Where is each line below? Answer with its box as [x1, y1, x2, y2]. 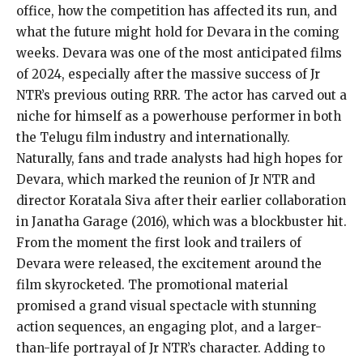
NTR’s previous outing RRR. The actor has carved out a [16, 87, 347, 103]
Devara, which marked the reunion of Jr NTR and [16, 171, 315, 187]
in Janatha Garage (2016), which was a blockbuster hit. [16, 213, 347, 229]
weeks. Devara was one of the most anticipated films [16, 45, 342, 61]
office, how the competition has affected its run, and [16, 2, 337, 19]
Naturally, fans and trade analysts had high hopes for [16, 150, 343, 166]
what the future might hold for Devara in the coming [16, 23, 340, 40]
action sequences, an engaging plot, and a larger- [16, 318, 322, 335]
